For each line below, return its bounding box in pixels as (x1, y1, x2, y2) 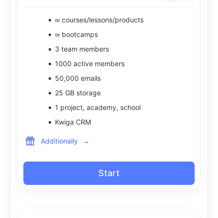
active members (72, 59, 125, 68)
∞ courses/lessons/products (55, 16, 144, 24)
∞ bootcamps (55, 30, 98, 38)
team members (59, 45, 109, 53)
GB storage (63, 89, 101, 97)
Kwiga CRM (55, 118, 91, 126)
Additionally (41, 136, 78, 145)
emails (79, 74, 101, 82)
